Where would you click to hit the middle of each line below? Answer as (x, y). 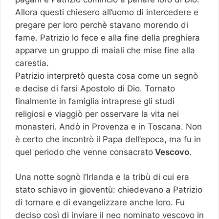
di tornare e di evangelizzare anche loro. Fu (100, 202)
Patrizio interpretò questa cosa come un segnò (107, 76)
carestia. (32, 63)
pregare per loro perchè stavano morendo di (102, 25)
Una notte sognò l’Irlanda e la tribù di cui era (102, 177)
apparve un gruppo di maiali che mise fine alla (105, 50)
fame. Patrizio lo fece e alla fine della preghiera (108, 37)
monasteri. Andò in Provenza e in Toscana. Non (109, 126)
